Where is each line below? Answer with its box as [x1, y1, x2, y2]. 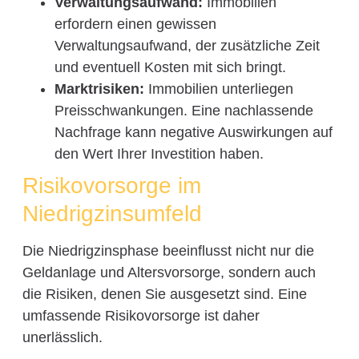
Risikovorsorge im [22, 173, 201, 199]
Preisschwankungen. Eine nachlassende [54, 103, 313, 119]
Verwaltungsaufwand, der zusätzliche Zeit [54, 38, 320, 54]
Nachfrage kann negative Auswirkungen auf [54, 124, 333, 141]
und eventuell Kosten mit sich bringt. [54, 59, 286, 76]
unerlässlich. [22, 329, 103, 346]
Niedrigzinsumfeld [22, 201, 202, 227]
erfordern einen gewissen [54, 16, 216, 33]
